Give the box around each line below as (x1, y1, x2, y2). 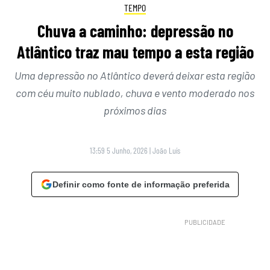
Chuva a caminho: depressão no (37, 20, 233, 42)
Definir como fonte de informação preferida (52, 180, 230, 190)
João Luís (152, 145, 180, 156)
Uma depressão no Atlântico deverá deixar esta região (14, 69, 256, 83)
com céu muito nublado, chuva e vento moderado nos (16, 86, 254, 100)
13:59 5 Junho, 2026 (90, 145, 148, 156)
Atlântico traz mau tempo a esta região (16, 42, 254, 63)
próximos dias (104, 104, 166, 118)
